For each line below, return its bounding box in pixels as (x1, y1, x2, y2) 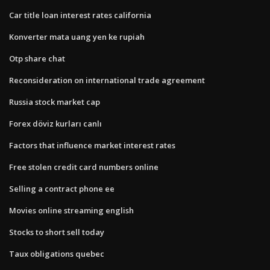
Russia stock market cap (9, 96, 100, 107)
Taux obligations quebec (9, 248, 104, 259)
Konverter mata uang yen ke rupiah (9, 31, 145, 42)
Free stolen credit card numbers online (9, 161, 159, 172)
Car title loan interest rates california (9, 9, 151, 20)
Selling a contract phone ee (9, 183, 115, 194)
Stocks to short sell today (9, 226, 104, 237)
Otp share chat (9, 52, 65, 64)
